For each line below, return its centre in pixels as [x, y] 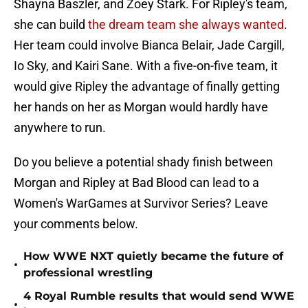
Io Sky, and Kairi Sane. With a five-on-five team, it [146, 66]
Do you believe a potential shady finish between [143, 162]
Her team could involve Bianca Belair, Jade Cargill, [149, 45]
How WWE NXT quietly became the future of [153, 256]
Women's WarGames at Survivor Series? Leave [141, 203]
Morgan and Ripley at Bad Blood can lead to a [136, 183]
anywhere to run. [60, 128]
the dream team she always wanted [185, 25]
